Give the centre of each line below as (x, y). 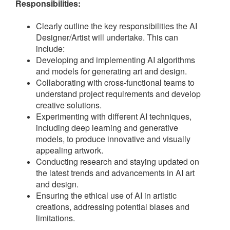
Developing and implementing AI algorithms (116, 60)
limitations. (55, 218)
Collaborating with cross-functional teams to (115, 83)
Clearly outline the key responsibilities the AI (117, 26)
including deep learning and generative (107, 128)
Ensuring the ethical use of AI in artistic (106, 196)
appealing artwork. (70, 150)
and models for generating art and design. (111, 71)
